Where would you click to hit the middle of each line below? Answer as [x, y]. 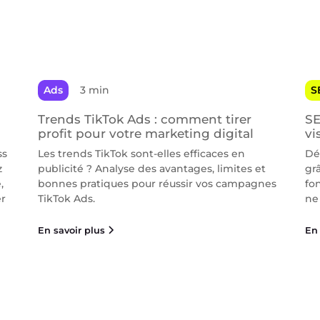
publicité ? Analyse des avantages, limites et [152, 168]
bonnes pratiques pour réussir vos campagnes [157, 183]
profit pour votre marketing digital [146, 133]
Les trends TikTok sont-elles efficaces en [142, 153]
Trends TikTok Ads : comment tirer [145, 119]
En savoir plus [72, 230]
